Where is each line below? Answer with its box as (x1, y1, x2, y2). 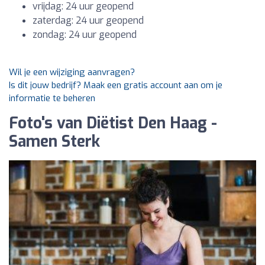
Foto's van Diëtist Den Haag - (9, 113, 217, 134)
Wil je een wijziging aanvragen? (9, 66, 135, 78)
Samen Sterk (9, 131, 100, 152)
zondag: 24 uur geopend (33, 28, 137, 41)
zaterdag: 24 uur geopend (33, 14, 144, 27)
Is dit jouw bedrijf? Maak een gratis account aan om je (9, 79, 222, 91)
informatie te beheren (9, 92, 95, 104)
